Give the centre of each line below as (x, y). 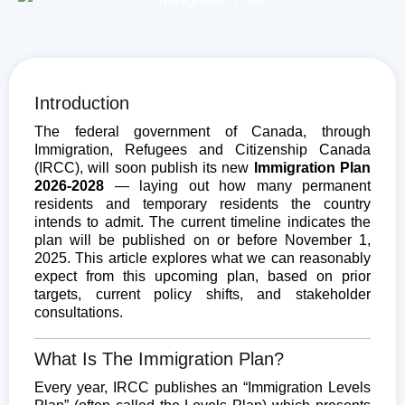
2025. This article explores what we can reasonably (202, 258)
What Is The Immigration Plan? (159, 358)
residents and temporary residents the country (202, 203)
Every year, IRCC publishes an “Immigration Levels (202, 387)
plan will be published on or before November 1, (202, 240)
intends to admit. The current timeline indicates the (202, 221)
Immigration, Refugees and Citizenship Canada (202, 149)
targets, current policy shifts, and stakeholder (202, 294)
